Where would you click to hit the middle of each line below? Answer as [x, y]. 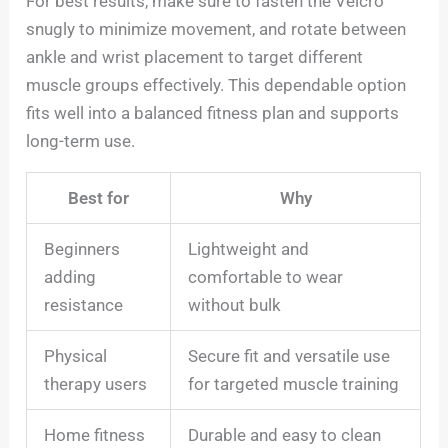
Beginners [82, 249]
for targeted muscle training [294, 384]
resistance [84, 305]
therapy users [96, 384]
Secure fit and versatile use [289, 356]
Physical [76, 356]
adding [70, 277]
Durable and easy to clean [285, 435]
